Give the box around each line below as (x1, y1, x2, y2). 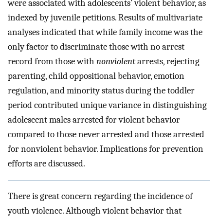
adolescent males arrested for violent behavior (8, 114, 180, 126)
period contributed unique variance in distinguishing (8, 100, 207, 111)
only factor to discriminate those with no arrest (8, 41, 184, 53)
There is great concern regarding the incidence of (8, 191, 193, 202)
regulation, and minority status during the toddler (8, 85, 195, 96)
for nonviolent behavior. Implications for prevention (8, 144, 203, 155)
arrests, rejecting (135, 56, 200, 67)
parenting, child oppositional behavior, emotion (8, 71, 184, 82)
